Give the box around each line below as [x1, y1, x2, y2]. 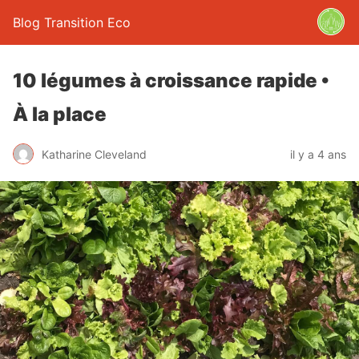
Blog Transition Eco [13, 14, 131, 30]
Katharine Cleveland [42, 147, 147, 161]
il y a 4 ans [290, 147, 346, 161]
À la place [13, 103, 107, 126]
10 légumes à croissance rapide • [13, 69, 329, 92]
